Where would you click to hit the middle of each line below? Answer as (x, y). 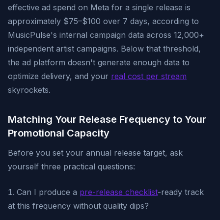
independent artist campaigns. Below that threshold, (104, 49)
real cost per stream (149, 76)
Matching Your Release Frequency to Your (107, 119)
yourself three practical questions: (71, 166)
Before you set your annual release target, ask (95, 153)
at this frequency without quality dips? (78, 206)
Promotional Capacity (59, 133)
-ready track (181, 192)
